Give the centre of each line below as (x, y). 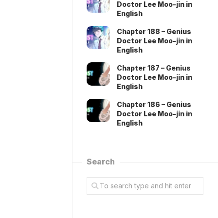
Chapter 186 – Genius (154, 104)
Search (101, 161)
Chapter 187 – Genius (154, 68)
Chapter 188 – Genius (154, 31)
